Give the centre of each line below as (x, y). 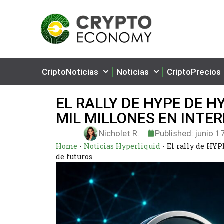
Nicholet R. (119, 133)
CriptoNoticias (70, 72)
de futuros (74, 157)
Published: (174, 133)
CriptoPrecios (194, 72)
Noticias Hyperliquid (122, 146)
